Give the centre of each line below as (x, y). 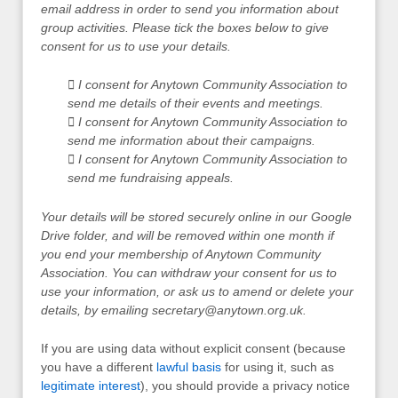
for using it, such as (278, 367)
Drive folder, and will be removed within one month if (187, 235)
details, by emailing (96, 310)
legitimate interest (91, 386)
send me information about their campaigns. (191, 141)
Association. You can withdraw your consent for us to (189, 272)
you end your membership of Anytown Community (181, 254)
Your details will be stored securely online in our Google (196, 216)
